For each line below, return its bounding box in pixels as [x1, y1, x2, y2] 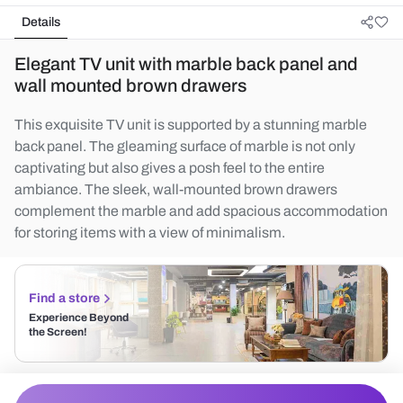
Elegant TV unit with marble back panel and [14, 54, 358, 74]
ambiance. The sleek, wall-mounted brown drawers [14, 182, 337, 197]
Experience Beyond [29, 311, 129, 324]
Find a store [29, 291, 100, 305]
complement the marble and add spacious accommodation [14, 203, 388, 219]
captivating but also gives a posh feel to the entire [14, 160, 325, 175]
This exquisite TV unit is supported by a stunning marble [14, 117, 367, 132]
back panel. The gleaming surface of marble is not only [14, 139, 355, 154]
